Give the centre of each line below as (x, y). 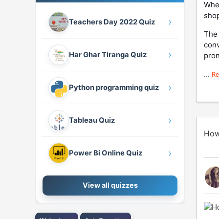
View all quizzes (110, 185)
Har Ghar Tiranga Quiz (108, 55)
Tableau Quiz (92, 120)
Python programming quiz (114, 87)
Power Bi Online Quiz (105, 153)
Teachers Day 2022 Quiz (112, 22)
